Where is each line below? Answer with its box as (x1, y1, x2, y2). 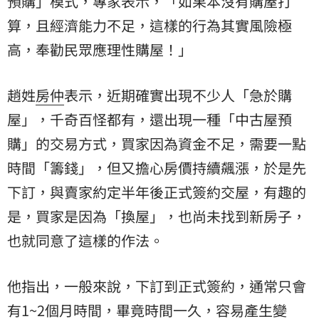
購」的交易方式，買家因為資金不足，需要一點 (7, 133, 306, 155)
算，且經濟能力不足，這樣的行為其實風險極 (7, 15, 292, 36)
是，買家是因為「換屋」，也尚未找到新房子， (7, 206, 306, 227)
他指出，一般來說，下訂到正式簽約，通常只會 (7, 276, 306, 297)
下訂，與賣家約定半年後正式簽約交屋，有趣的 (7, 182, 306, 203)
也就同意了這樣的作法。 (7, 230, 164, 251)
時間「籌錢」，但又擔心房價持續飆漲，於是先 (7, 157, 306, 179)
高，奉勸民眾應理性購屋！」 (7, 39, 192, 61)
